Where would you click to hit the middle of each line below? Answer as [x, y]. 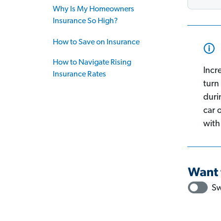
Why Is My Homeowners [93, 9]
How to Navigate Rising [92, 63]
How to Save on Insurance [96, 42]
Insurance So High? [85, 21]
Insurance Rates [79, 74]
